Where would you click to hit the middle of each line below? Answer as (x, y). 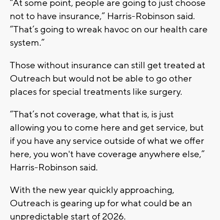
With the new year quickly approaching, (92, 190)
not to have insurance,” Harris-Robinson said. (102, 16)
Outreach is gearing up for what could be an (101, 203)
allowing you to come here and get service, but (107, 127)
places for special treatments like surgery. (96, 92)
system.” (27, 42)
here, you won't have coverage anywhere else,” (107, 154)
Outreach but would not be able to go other (101, 78)
